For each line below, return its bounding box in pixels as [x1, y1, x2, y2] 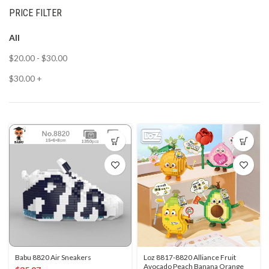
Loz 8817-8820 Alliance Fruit [144, 253, 236, 262]
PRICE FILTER [9, 7, 62, 19]
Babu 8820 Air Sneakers [15, 253, 91, 262]
